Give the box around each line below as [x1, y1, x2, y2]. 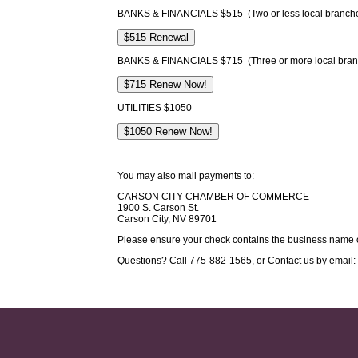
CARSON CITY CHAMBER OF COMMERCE [117, 191, 309, 202]
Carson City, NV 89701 [117, 213, 217, 225]
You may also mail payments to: [117, 170, 254, 181]
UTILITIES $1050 [117, 102, 192, 113]
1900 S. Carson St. [117, 202, 199, 213]
